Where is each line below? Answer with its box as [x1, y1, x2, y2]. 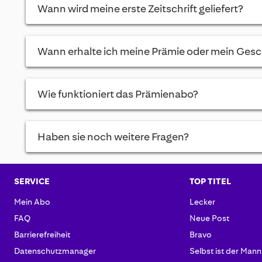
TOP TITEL [189, 177, 231, 187]
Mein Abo [13, 197, 50, 207]
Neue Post [189, 213, 229, 223]
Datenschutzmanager [13, 246, 96, 256]
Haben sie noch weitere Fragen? [37, 131, 188, 143]
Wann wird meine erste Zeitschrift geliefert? [37, 3, 243, 15]
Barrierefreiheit [13, 230, 70, 240]
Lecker [189, 197, 215, 207]
